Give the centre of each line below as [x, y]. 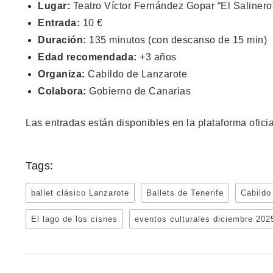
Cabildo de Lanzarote [136, 74]
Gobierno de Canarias [138, 91]
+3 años [157, 57]
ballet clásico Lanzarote [80, 193]
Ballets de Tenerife [185, 193]
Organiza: [62, 74]
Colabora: [62, 91]
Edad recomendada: [87, 57]
